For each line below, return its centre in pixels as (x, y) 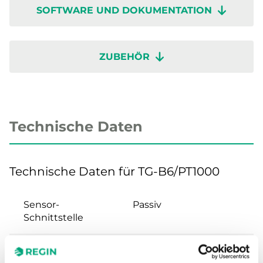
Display (41, 249)
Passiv (147, 204)
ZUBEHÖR (124, 56)
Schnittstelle (53, 217)
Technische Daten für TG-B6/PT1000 (114, 171)
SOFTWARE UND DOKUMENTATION (124, 10)
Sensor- (41, 204)
